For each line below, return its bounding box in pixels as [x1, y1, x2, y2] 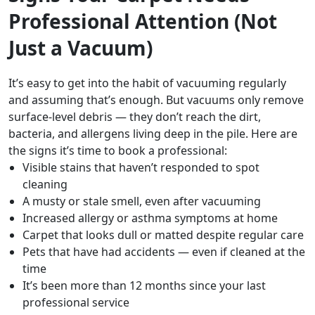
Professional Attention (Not [8, 8, 277, 35]
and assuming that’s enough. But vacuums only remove [8, 92, 304, 108]
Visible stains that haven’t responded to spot [22, 160, 259, 176]
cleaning [22, 176, 67, 193]
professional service [22, 295, 129, 311]
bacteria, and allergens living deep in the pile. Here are [8, 126, 297, 142]
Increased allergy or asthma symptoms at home [22, 210, 278, 226]
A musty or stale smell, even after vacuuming [22, 193, 261, 210]
